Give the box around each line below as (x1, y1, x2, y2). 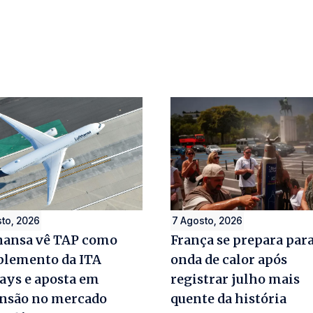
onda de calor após (170, 251, 287, 268)
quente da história (170, 290, 286, 307)
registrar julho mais (170, 270, 300, 287)
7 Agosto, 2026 (172, 214, 242, 226)
